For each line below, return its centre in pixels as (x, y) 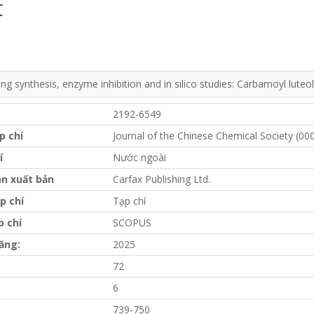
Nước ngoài (139, 158)
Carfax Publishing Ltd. (162, 179)
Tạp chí (129, 201)
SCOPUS (132, 223)
